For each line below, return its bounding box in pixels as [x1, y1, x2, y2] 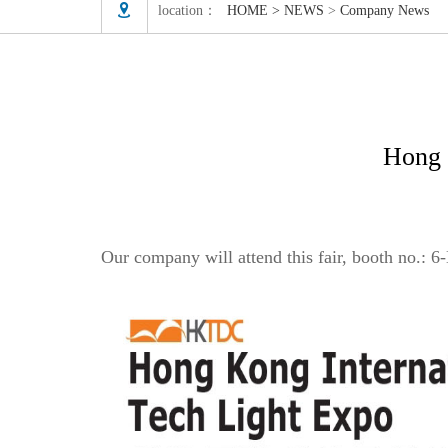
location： [157, 3, 217, 18]
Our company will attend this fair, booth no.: [100, 247, 431, 267]
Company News [339, 3, 429, 18]
